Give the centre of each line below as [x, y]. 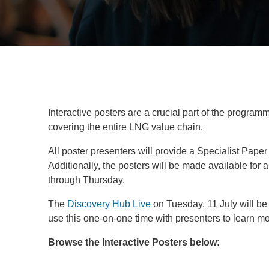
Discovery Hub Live [109, 204]
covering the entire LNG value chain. [127, 127]
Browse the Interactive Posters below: [134, 242]
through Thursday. [86, 180]
